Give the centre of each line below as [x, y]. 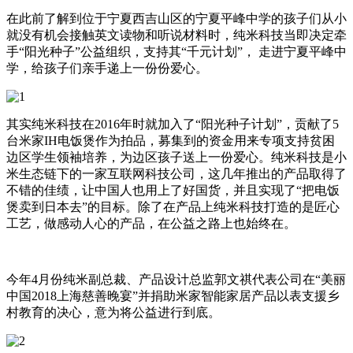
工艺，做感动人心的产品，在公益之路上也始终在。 [151, 223]
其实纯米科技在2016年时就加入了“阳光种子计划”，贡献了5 [173, 124]
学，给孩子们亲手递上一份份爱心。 [107, 68]
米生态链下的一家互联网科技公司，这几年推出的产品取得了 [176, 173]
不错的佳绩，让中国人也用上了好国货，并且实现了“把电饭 [173, 190]
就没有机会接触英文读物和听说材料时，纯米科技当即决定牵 [176, 35]
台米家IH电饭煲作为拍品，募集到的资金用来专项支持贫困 [171, 140]
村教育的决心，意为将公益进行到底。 [113, 312]
